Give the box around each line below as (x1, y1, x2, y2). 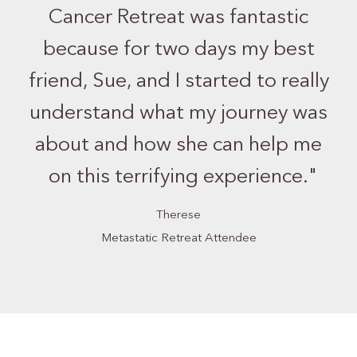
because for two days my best (42, 40, 315, 61)
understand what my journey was (29, 104, 328, 124)
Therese (156, 210, 201, 222)
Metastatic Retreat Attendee (100, 233, 257, 245)
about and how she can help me (35, 135, 322, 156)
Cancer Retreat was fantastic (49, 8, 308, 29)
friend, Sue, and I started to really (28, 72, 329, 92)
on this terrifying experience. (49, 167, 308, 188)
